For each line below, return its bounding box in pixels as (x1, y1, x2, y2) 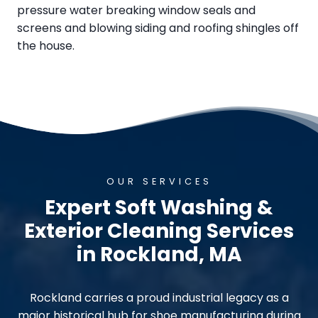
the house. (17, 37, 75, 54)
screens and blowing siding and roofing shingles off (17, 19, 299, 36)
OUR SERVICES (106, 175, 212, 187)
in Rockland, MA (76, 240, 242, 268)
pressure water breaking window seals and (17, 1, 256, 18)
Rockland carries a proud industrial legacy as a (29, 289, 289, 306)
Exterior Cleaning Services (24, 216, 294, 245)
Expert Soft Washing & (45, 193, 273, 221)
